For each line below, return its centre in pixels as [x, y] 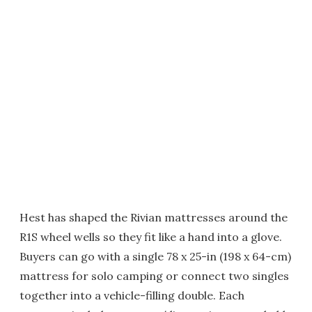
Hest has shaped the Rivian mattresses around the [154, 217]
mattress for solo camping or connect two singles [154, 276]
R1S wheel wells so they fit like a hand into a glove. [151, 237]
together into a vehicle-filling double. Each [132, 295]
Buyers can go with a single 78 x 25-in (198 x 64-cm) [155, 256]
